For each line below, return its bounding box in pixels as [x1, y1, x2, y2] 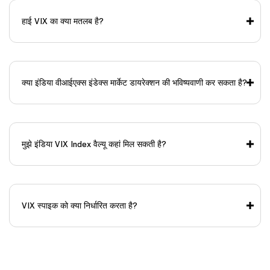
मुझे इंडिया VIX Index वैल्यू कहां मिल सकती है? [22, 138, 166, 149]
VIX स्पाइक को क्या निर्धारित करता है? [22, 199, 137, 211]
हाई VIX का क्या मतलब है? [22, 15, 104, 27]
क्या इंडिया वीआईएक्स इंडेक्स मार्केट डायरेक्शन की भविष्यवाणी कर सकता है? [22, 77, 247, 88]
